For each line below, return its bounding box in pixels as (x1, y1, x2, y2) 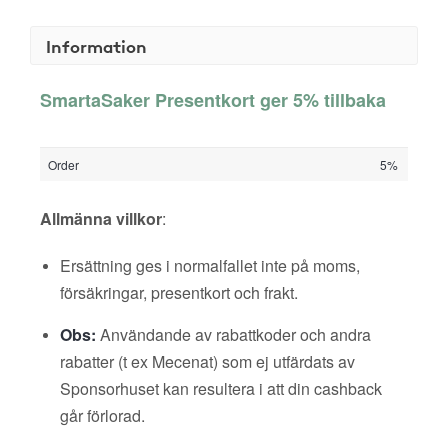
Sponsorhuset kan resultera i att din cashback (60, 377, 382, 400)
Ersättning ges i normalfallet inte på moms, (60, 254, 360, 277)
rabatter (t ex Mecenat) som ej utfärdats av (60, 350, 355, 373)
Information (46, 33, 147, 58)
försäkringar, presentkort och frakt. (60, 281, 298, 304)
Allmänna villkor (40, 207, 162, 230)
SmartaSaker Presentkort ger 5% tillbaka (40, 87, 386, 113)
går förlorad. (60, 404, 145, 427)
